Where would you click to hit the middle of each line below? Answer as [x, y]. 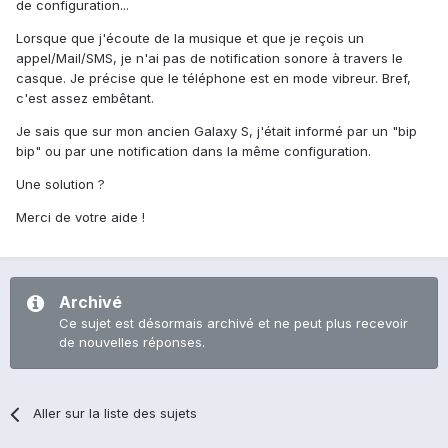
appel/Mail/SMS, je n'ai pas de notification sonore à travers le [209, 58]
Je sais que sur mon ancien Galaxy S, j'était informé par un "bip [216, 131]
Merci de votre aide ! [80, 217]
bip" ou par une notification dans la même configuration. [193, 151]
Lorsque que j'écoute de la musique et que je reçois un [190, 38]
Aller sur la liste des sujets [115, 413]
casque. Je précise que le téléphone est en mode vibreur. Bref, [213, 78]
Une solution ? [60, 184]
